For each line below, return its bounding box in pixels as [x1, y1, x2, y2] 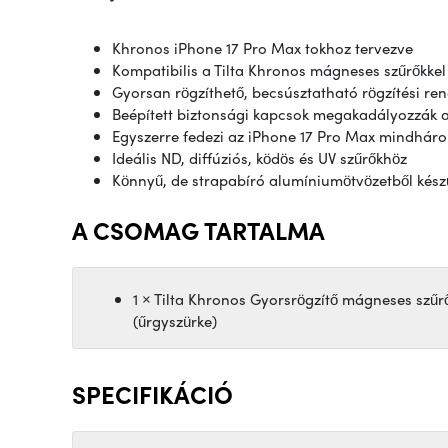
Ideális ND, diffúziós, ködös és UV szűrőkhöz [112, 147, 407, 170]
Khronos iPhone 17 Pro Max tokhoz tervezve [112, 37, 413, 60]
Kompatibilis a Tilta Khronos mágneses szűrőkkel [112, 59, 446, 82]
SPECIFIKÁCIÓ [72, 377, 233, 412]
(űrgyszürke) [133, 310, 217, 333]
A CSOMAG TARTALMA [72, 213, 325, 248]
